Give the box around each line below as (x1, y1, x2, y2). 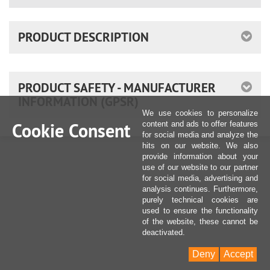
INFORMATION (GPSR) (18, 93, 139, 110)
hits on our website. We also (142, 141, 258, 150)
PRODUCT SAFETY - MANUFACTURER (18, 80, 216, 96)
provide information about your (142, 152, 258, 161)
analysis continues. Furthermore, (142, 184, 258, 193)
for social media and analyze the (142, 130, 258, 139)
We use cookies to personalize (142, 108, 258, 118)
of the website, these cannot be (142, 217, 258, 226)
